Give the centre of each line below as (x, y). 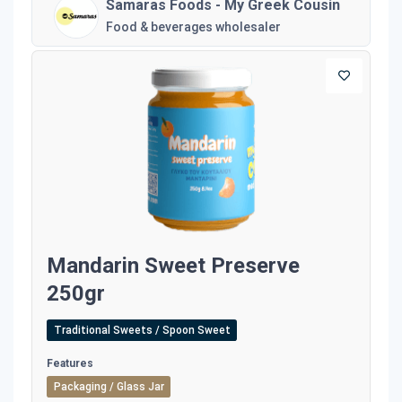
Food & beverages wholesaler (193, 27)
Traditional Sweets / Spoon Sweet (142, 330)
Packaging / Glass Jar (109, 386)
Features (70, 363)
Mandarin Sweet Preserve (173, 265)
